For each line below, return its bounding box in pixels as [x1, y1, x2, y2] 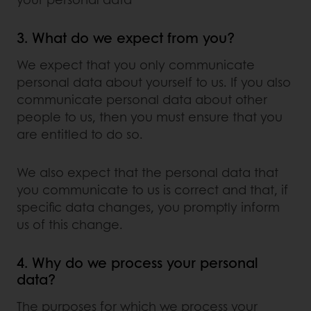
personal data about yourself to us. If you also [17, 73, 291, 92]
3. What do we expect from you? [17, 28, 235, 48]
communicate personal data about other [17, 90, 267, 109]
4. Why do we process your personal [17, 253, 258, 273]
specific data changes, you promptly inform [17, 198, 280, 217]
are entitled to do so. [17, 125, 143, 144]
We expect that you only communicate [17, 56, 255, 74]
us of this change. [17, 215, 123, 234]
